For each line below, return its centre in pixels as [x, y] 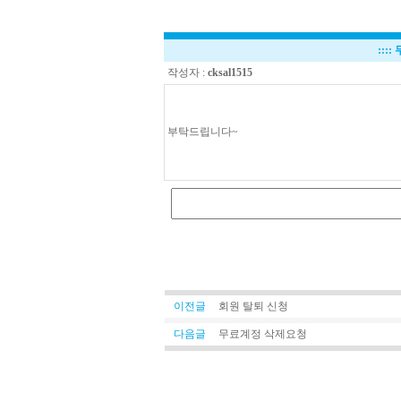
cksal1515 [230, 73]
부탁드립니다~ [202, 132]
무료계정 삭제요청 [262, 334]
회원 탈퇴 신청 [253, 306]
